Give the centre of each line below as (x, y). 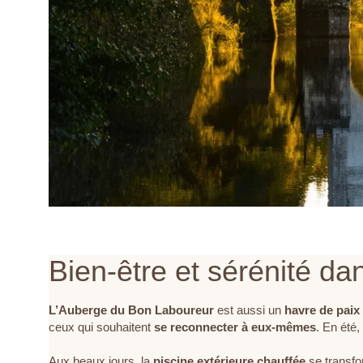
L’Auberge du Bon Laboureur (131, 310)
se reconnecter (196, 327)
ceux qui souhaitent (101, 327)
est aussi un (249, 310)
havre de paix (322, 310)
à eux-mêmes (279, 327)
